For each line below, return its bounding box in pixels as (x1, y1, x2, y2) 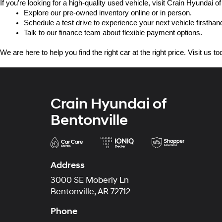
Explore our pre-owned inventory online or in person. (24, 9, 192, 17)
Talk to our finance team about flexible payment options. (24, 29, 202, 37)
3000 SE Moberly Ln (51, 175, 129, 185)
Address (51, 160, 85, 171)
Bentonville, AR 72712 (51, 187, 130, 197)
